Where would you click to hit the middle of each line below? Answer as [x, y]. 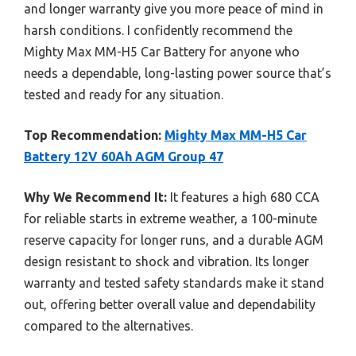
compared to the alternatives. [108, 325]
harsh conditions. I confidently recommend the [158, 30]
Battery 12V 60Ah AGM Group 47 [124, 156]
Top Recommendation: [93, 135]
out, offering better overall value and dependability [170, 304]
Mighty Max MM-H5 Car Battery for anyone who [162, 51]
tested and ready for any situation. [124, 94]
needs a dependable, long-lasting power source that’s [178, 73]
